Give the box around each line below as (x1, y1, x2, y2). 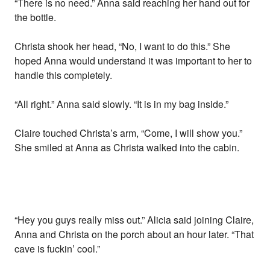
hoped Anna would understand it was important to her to (14, 54, 253, 68)
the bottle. (14, 10, 57, 25)
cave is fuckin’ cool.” (14, 242, 101, 256)
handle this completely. (14, 68, 113, 83)
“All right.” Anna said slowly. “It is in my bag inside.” (14, 97, 229, 111)
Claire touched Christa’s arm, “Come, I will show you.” (14, 126, 243, 140)
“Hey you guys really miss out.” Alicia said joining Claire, (14, 213, 254, 227)
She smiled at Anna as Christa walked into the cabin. (14, 140, 240, 155)
